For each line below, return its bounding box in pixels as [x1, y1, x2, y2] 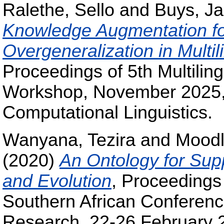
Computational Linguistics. [2, 102, 212, 122]
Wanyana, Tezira [2, 130, 135, 150]
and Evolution [2, 171, 111, 191]
